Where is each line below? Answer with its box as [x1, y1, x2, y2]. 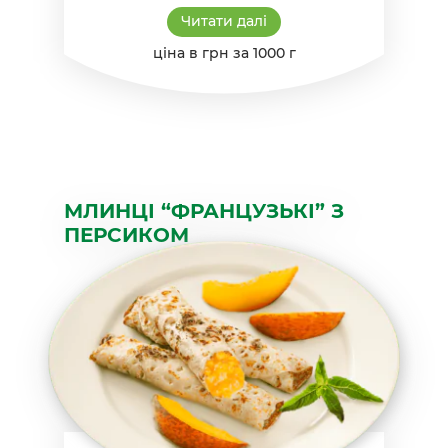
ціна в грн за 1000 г [152, 43, 296, 62]
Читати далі [181, 11, 267, 30]
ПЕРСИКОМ [64, 222, 189, 247]
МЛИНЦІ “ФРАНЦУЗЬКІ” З [64, 198, 344, 223]
